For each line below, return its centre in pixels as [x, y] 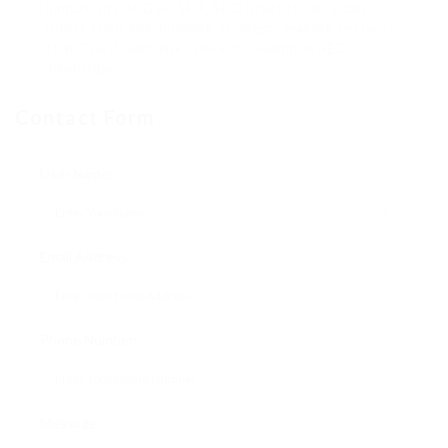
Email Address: [86, 257]
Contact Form [85, 117]
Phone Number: [89, 340]
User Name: [76, 174]
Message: [70, 423]
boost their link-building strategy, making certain [216, 28]
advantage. [85, 68]
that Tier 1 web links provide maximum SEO [197, 48]
